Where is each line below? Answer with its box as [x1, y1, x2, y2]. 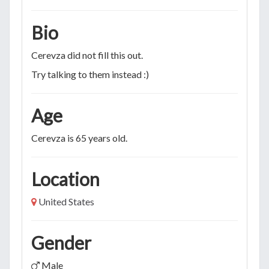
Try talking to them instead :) [31, 68, 149, 80]
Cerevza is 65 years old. [31, 131, 127, 144]
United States [38, 195, 94, 207]
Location [31, 168, 100, 190]
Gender [31, 231, 91, 253]
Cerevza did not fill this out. [31, 49, 143, 61]
